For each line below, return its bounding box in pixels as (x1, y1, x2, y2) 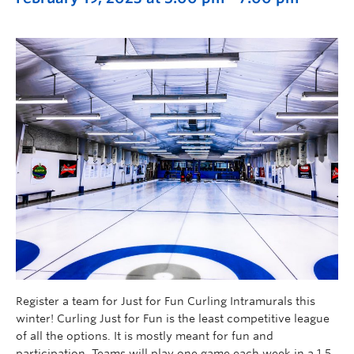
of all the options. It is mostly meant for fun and (16, 330, 273, 342)
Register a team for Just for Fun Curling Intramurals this (16, 295, 315, 307)
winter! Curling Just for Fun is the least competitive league (16, 312, 330, 325)
